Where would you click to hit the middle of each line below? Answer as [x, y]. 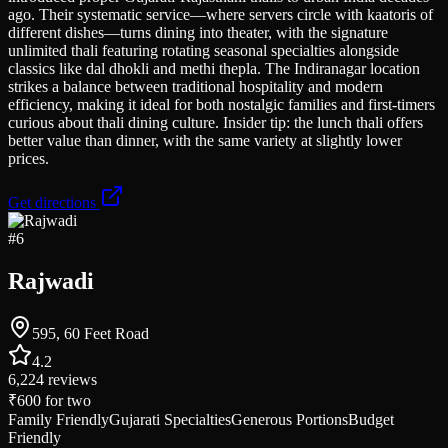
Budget [371, 419]
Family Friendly [58, 419]
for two [66, 400]
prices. [28, 159]
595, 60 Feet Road [90, 333]
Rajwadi [51, 281]
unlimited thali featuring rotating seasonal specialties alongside [203, 51]
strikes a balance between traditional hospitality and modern [195, 87]
